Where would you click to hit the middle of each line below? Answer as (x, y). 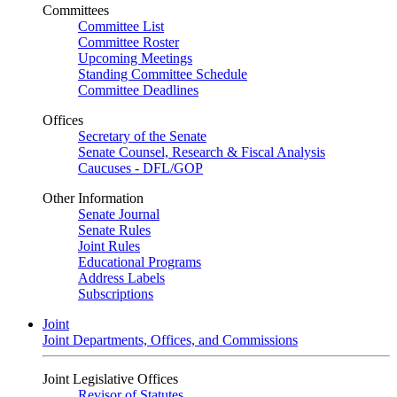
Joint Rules (109, 246)
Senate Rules (114, 230)
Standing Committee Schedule (163, 74)
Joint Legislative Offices (110, 379)
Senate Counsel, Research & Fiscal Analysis (202, 152)
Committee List (121, 26)
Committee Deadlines (138, 90)
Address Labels (121, 278)
